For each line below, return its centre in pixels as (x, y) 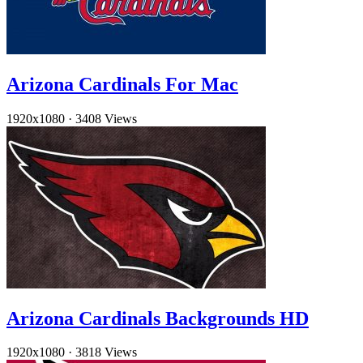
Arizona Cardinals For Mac (122, 84)
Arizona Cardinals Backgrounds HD (158, 318)
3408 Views (106, 118)
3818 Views (106, 352)
